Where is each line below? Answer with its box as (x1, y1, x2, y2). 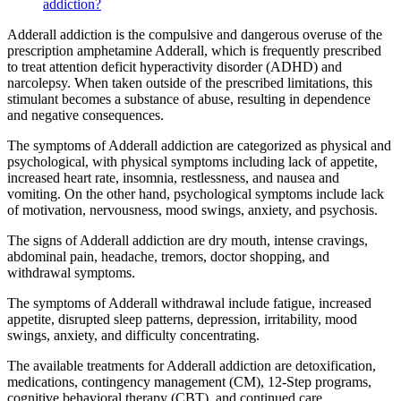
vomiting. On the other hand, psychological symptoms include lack (7, 185, 384, 201)
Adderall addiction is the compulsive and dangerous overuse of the (7, 26, 382, 42)
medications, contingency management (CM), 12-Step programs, (7, 373, 371, 389)
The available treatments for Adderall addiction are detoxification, (7, 357, 376, 373)
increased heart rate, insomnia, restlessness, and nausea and (7, 169, 339, 185)
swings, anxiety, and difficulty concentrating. (7, 327, 260, 343)
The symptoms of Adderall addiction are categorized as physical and (7, 137, 391, 153)
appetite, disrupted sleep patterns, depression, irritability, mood (7, 311, 357, 327)
